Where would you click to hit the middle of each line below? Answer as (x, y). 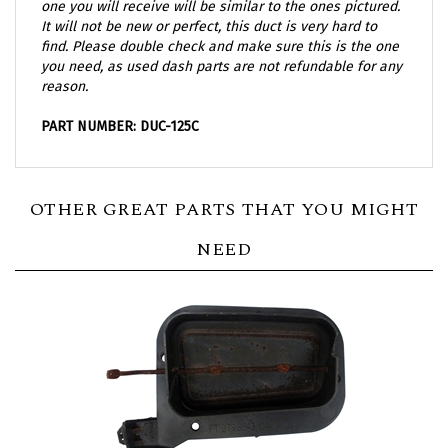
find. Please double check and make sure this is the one (220, 25)
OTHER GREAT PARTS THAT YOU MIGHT (224, 188)
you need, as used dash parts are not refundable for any (221, 45)
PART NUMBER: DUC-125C (120, 105)
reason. (64, 65)
